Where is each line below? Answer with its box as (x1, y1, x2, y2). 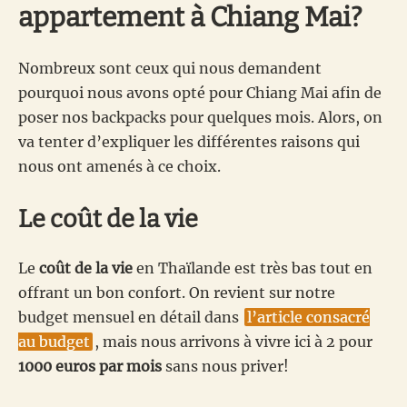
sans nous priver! (162, 356, 289, 375)
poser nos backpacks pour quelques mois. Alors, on (18, 107, 382, 126)
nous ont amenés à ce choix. (18, 156, 221, 175)
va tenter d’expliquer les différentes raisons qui (18, 132, 360, 151)
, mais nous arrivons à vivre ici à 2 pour (94, 332, 372, 351)
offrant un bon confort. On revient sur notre (18, 283, 335, 302)
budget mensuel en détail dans (18, 307, 243, 326)
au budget (18, 332, 90, 351)
